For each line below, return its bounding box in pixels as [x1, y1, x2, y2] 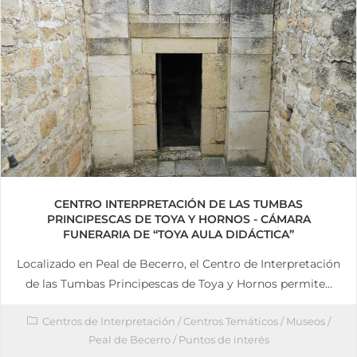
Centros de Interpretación [41, 315, 175, 328]
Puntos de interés [178, 333, 269, 347]
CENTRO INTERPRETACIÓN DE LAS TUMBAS [54, 196, 303, 211]
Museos [285, 315, 325, 328]
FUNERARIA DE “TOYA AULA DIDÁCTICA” [63, 226, 294, 241]
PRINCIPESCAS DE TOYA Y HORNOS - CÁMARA [46, 211, 311, 226]
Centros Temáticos [182, 315, 278, 328]
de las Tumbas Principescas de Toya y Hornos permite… [25, 276, 332, 291]
